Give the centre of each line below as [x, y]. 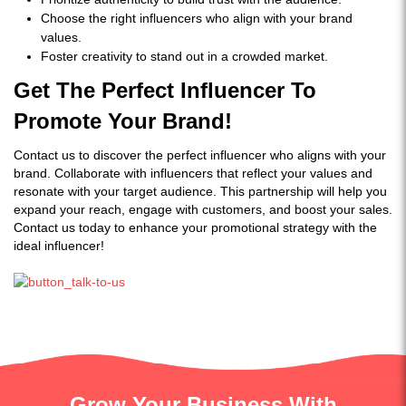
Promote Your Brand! [126, 121]
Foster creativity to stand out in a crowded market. [184, 56]
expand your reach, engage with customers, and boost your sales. [203, 209]
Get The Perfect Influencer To [165, 90]
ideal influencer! [59, 246]
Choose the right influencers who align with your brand [197, 18]
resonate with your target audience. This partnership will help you [200, 191]
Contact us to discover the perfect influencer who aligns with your [200, 155]
